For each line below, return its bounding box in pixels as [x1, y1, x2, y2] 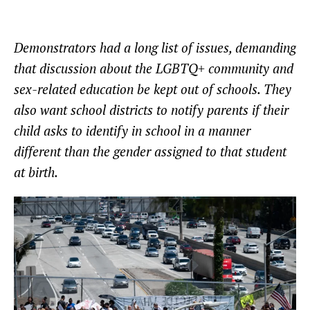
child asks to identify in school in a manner [14, 122, 250, 140]
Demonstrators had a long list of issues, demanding [14, 39, 296, 57]
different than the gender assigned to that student [14, 143, 286, 161]
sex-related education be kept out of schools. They [14, 80, 291, 98]
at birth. [14, 163, 58, 181]
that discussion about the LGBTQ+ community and [14, 60, 293, 77]
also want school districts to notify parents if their [14, 101, 289, 119]
